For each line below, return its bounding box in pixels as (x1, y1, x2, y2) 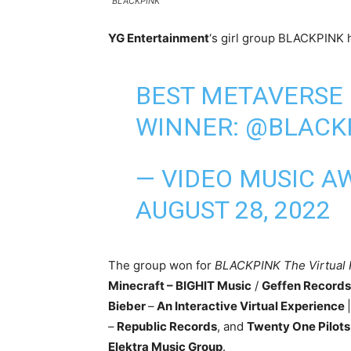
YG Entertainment (108, 31, 209, 46)
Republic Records (114, 319, 217, 335)
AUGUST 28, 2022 (135, 195, 331, 226)
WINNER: (135, 112, 245, 143)
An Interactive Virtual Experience (154, 299, 347, 314)
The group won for (108, 258, 215, 273)
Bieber (108, 299, 148, 314)
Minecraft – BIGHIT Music (108, 278, 251, 294)
